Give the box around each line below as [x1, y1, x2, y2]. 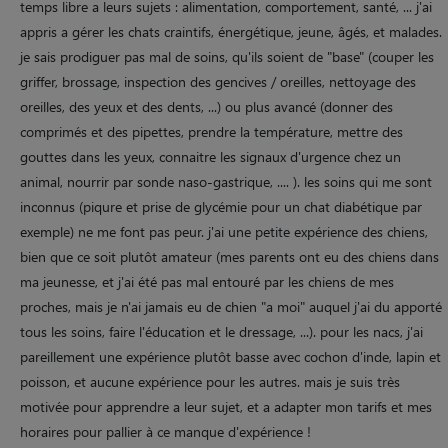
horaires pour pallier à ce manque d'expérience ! [20, 421, 311, 441]
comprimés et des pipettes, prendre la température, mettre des [20, 121, 403, 141]
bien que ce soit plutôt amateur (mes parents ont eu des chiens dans [20, 246, 439, 266]
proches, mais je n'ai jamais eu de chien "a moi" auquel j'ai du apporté [20, 296, 442, 316]
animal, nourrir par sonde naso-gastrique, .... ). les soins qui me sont [20, 171, 432, 191]
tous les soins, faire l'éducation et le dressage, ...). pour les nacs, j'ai [20, 321, 423, 341]
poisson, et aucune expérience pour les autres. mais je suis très [20, 371, 400, 391]
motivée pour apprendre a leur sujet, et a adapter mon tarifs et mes [20, 396, 432, 416]
